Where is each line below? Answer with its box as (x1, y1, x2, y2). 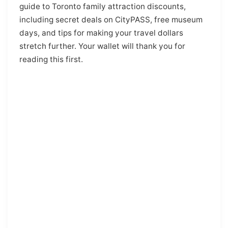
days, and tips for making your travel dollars (19, 27, 183, 38)
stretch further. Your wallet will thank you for (19, 41, 185, 51)
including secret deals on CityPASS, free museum (19, 14, 203, 24)
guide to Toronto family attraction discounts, (19, 1, 186, 11)
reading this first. (19, 54, 83, 64)
